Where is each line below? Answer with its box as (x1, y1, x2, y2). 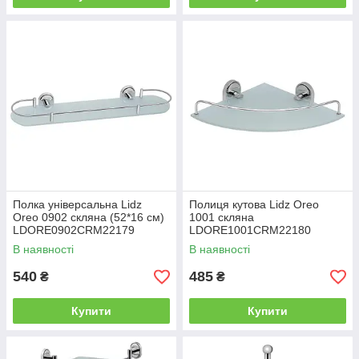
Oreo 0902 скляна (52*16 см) (13, 211, 164, 224)
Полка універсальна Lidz (13, 198, 142, 212)
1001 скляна (189, 211, 254, 224)
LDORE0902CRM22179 (13, 224, 135, 237)
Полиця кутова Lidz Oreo (189, 198, 319, 212)
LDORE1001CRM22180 (189, 224, 311, 237)
